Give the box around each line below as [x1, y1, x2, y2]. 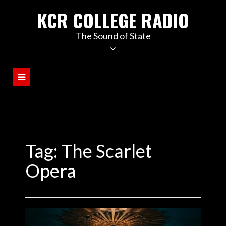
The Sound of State [75, 30, 151, 41]
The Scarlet [61, 140, 152, 162]
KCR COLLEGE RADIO [37, 7, 189, 33]
